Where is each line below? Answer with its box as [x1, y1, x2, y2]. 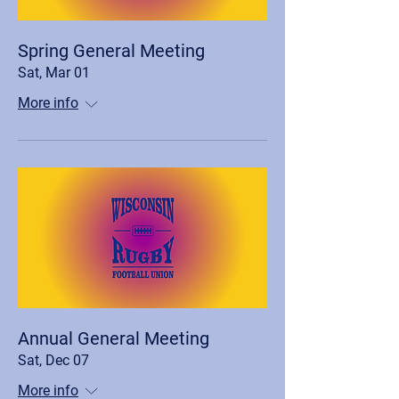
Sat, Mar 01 [18, 64, 90, 81]
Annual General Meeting [18, 327, 209, 349]
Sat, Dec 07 [18, 351, 89, 369]
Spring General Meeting [18, 40, 205, 61]
